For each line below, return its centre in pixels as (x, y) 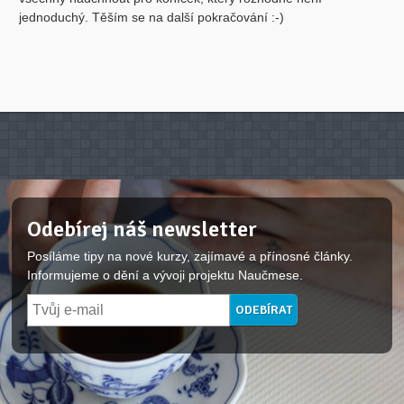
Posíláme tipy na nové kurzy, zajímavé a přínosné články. (190, 256)
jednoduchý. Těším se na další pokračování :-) (151, 17)
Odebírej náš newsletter (142, 229)
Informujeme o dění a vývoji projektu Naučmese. (165, 275)
